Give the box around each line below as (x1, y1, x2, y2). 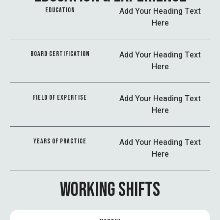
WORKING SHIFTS (60, 178, 160, 202)
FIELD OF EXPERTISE (33, 93, 87, 102)
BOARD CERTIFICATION (30, 50, 90, 58)
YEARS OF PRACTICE (33, 137, 86, 145)
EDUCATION (45, 6, 75, 14)
